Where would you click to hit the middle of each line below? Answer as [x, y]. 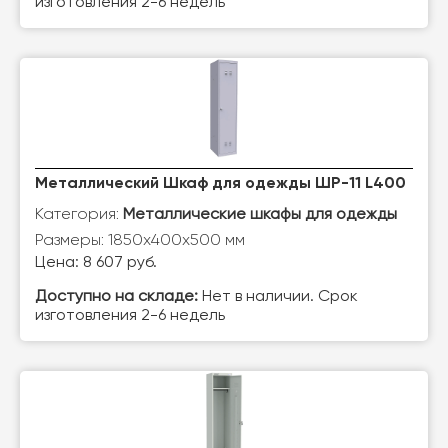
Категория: [79, 213]
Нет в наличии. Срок [278, 297]
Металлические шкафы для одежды [260, 215]
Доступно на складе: [116, 297]
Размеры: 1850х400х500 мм [140, 239]
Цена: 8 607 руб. [96, 263]
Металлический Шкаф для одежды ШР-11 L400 [220, 184]
